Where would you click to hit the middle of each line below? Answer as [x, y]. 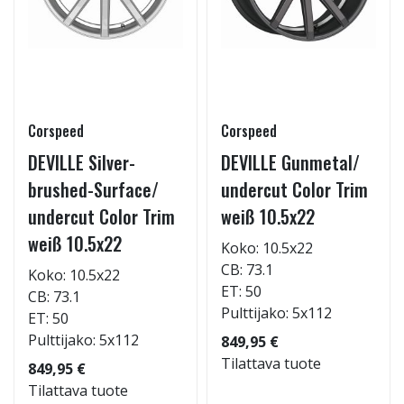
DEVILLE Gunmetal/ [290, 162]
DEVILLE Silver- [82, 162]
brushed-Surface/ [93, 189]
